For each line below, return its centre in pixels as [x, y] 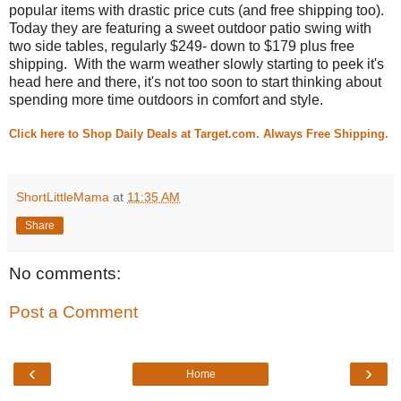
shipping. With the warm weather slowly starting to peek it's [196, 64]
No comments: [65, 273]
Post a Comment [73, 312]
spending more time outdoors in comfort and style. [166, 99]
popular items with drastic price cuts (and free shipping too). [198, 10]
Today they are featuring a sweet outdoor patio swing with [190, 28]
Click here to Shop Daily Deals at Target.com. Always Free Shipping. [199, 133]
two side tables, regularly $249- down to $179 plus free [182, 46]
